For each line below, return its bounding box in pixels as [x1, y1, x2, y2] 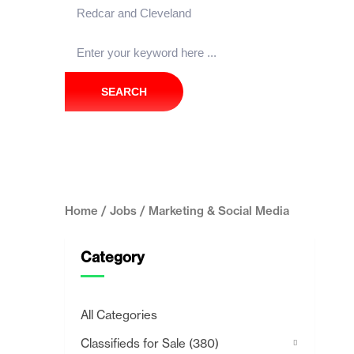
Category [81, 248, 145, 266]
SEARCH [101, 85, 147, 98]
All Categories [81, 307, 157, 322]
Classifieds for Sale [81, 336, 189, 351]
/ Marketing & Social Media [137, 203, 289, 218]
